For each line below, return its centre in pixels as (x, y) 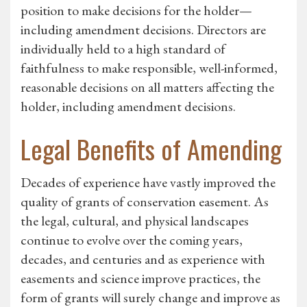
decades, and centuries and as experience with (143, 259)
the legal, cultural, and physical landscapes (135, 221)
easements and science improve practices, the (140, 279)
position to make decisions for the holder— (136, 11)
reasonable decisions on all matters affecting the (147, 87)
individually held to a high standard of (123, 49)
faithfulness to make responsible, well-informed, (149, 68)
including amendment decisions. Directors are (143, 30)
